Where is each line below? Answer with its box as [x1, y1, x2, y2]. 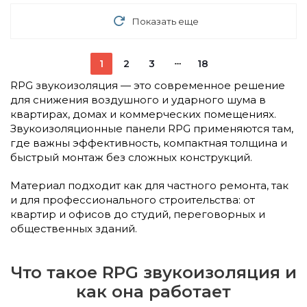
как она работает [76, 281, 231, 302]
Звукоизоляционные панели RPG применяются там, [10, 121, 293, 135]
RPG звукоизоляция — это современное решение [10, 78, 285, 92]
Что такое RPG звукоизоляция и [10, 262, 297, 282]
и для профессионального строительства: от [10, 193, 255, 206]
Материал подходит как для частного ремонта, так [10, 178, 288, 192]
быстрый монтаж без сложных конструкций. [10, 150, 252, 164]
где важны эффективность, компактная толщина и [10, 136, 287, 149]
